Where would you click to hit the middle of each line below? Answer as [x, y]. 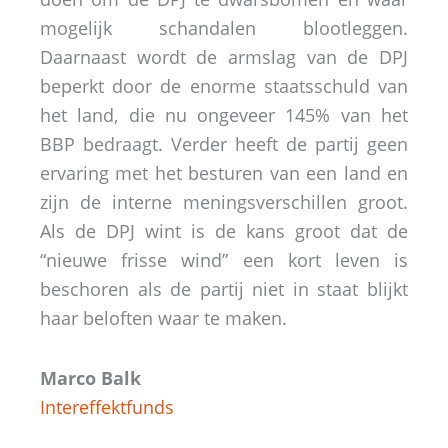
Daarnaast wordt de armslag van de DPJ [224, 56]
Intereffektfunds [107, 407]
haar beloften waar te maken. [163, 317]
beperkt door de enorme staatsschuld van [224, 85]
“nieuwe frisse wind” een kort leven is [224, 259]
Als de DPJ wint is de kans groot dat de [224, 230]
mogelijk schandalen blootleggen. [224, 27]
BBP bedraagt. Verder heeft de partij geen [224, 143]
